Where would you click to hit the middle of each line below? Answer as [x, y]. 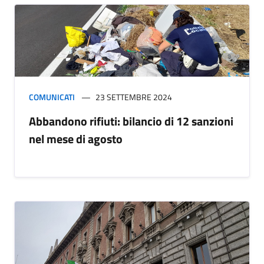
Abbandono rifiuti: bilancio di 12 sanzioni [131, 121]
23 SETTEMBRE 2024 [134, 97]
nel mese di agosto [76, 139]
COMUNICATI [52, 97]
